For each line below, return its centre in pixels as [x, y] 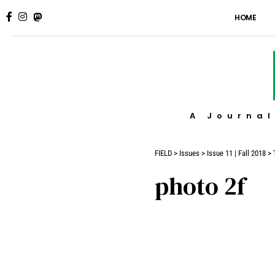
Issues [189, 153]
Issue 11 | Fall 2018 [236, 153]
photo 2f [200, 186]
